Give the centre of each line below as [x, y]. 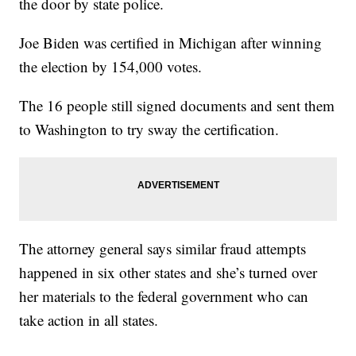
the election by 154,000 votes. [111, 67]
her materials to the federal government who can [164, 296]
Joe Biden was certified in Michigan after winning [171, 43]
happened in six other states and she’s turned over [168, 273]
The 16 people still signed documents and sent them [177, 106]
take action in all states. [89, 320]
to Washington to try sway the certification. [149, 130]
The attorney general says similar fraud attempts [163, 249]
